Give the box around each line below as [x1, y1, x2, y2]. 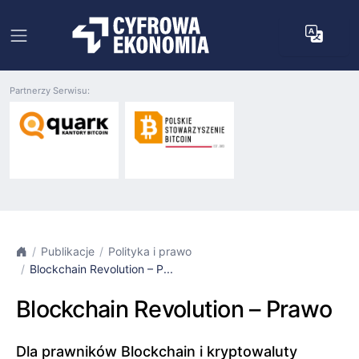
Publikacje [41, 244, 95, 258]
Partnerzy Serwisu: [10, 85, 90, 96]
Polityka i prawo [108, 244, 192, 258]
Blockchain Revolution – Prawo [16, 295, 333, 323]
